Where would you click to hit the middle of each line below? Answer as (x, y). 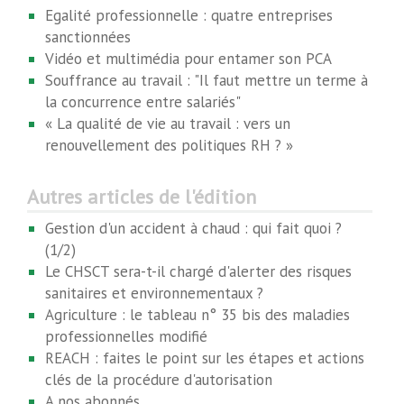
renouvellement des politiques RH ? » (169, 145)
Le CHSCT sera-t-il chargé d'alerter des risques (198, 271)
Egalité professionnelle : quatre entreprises (189, 15)
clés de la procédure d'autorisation (159, 380)
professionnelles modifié (126, 336)
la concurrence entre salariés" (143, 102)
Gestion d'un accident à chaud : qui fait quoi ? (193, 228)
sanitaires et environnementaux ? (154, 293)
